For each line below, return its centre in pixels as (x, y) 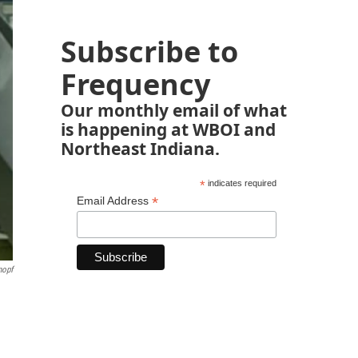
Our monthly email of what (174, 110)
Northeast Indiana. (140, 148)
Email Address (114, 201)
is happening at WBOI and (168, 129)
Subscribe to (149, 52)
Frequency (135, 84)
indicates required (241, 183)
